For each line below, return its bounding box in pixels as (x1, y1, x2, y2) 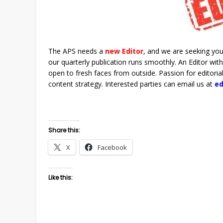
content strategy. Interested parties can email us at (48, 79, 215, 89)
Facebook (98, 143, 127, 152)
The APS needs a (48, 46, 105, 56)
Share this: (48, 126, 80, 134)
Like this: (48, 173, 73, 182)
